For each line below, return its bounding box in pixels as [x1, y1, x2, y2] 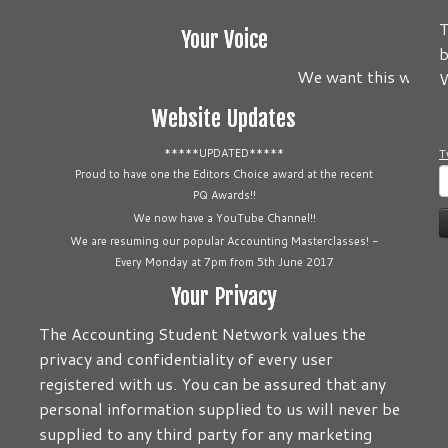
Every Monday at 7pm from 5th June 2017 [114, 254, 334, 270]
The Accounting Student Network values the [39, 322, 366, 345]
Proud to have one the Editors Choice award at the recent [75, 166, 373, 182]
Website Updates [152, 105, 296, 132]
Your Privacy [171, 283, 277, 310]
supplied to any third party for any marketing [39, 422, 372, 445]
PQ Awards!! [192, 187, 256, 203]
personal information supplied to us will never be [39, 397, 400, 420]
